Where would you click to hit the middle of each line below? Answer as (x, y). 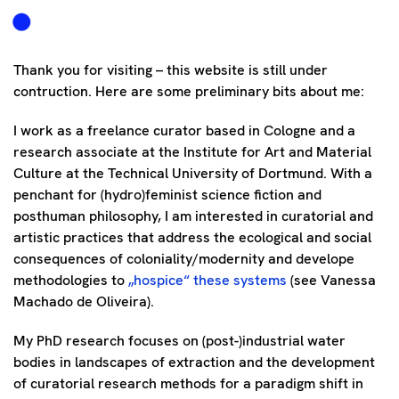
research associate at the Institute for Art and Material (192, 152)
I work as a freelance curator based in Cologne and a (184, 131)
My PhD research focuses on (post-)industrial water (179, 341)
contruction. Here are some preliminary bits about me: (189, 92)
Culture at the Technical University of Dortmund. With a (193, 174)
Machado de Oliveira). (84, 302)
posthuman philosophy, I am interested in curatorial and (193, 216)
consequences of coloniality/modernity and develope (184, 259)
